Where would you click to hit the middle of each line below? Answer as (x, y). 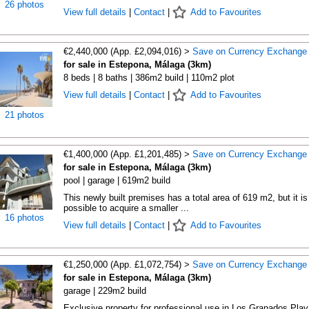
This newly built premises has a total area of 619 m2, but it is (185, 198)
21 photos (24, 115)
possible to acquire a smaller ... (126, 208)
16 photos (24, 218)
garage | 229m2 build (104, 291)
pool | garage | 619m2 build (117, 180)
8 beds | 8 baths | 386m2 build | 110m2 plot (149, 78)
